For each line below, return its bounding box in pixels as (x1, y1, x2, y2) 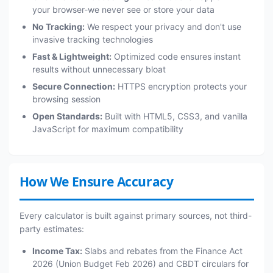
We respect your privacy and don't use (84, 21, 241, 32)
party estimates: (19, 224, 84, 234)
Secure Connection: (32, 81, 115, 91)
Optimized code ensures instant (111, 51, 241, 62)
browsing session (32, 94, 101, 104)
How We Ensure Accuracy (19, 173, 174, 190)
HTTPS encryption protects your (115, 81, 247, 91)
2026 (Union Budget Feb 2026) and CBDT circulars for (32, 258, 249, 269)
